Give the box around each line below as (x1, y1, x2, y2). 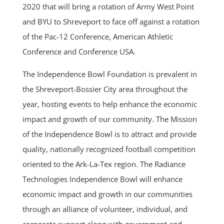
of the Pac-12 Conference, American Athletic (22, 31, 173, 42)
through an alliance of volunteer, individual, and (22, 204, 187, 214)
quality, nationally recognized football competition (22, 144, 195, 154)
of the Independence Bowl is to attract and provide (22, 129, 196, 139)
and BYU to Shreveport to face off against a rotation (22, 16, 199, 27)
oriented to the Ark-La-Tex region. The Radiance (22, 159, 185, 169)
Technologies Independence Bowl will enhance (22, 174, 182, 184)
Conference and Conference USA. (22, 46, 135, 57)
